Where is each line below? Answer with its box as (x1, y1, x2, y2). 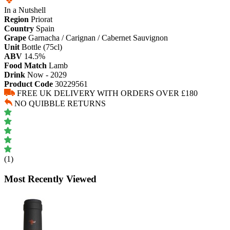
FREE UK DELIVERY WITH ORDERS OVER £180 (17, 88, 198, 98)
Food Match (4, 61, 47, 70)
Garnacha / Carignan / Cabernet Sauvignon (28, 33, 168, 42)
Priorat (31, 14, 52, 24)
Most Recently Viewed (4, 173, 97, 184)
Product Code (4, 79, 53, 88)
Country (4, 24, 34, 33)
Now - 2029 (27, 70, 67, 79)
